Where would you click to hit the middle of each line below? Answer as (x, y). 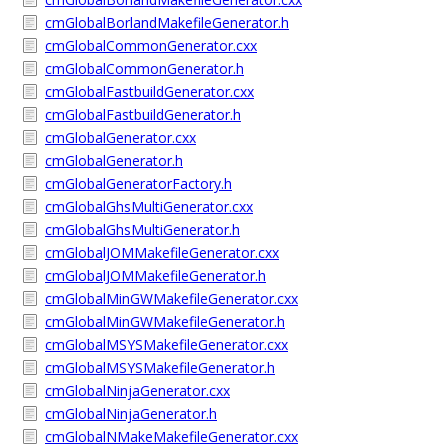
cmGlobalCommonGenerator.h (144, 68)
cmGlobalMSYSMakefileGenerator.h (160, 367)
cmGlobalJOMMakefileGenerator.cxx (162, 252)
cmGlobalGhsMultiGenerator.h (142, 229)
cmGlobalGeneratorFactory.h (138, 183)
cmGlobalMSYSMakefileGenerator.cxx (166, 344)
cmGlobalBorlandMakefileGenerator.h (167, 22)
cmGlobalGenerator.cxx (120, 137)
